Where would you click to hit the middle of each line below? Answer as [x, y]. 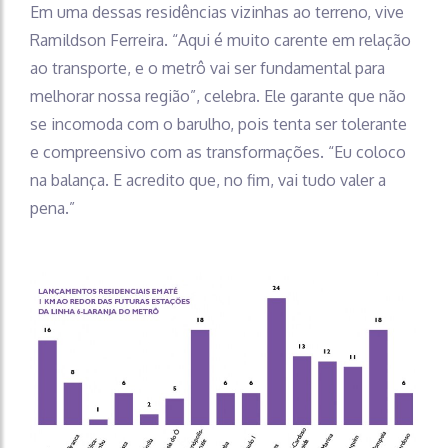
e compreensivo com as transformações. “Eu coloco [218, 151]
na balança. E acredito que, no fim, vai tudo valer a [208, 179]
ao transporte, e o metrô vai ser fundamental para [207, 67]
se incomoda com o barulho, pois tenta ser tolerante [218, 123]
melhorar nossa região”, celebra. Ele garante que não [218, 95]
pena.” [52, 207]
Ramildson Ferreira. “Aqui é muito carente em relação [220, 39]
